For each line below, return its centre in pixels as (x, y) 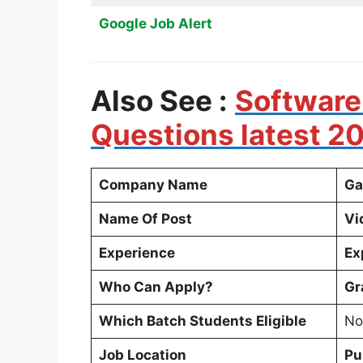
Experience (137, 252)
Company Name (153, 184)
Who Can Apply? (156, 286)
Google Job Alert (155, 23)
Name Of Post (145, 218)
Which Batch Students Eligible (202, 320)
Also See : (159, 100)
